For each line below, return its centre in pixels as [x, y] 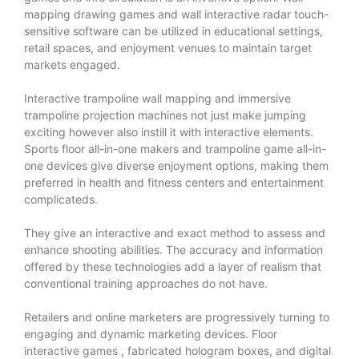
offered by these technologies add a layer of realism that [173, 266]
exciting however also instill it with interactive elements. [169, 131]
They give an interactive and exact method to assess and [175, 232]
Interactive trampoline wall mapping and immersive [157, 98]
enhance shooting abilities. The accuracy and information [173, 249]
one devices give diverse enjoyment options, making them [176, 165]
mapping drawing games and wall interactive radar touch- [176, 14]
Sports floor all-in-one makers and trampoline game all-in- [175, 148]
